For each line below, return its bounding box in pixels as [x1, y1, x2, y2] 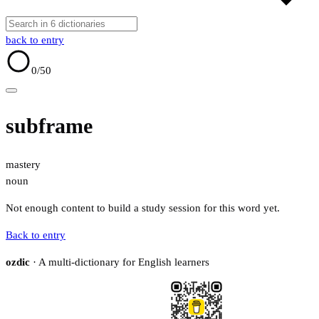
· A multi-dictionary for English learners [30, 256, 209, 268]
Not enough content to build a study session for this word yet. [6, 202, 280, 214]
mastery [6, 159, 41, 171]
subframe [6, 114, 93, 138]
